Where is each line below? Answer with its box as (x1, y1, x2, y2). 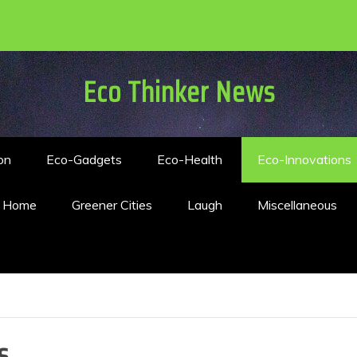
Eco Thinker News (82, 69, 275, 115)
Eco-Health (157, 151, 222, 167)
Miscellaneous (257, 197, 337, 213)
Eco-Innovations (257, 151, 351, 167)
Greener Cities (72, 197, 152, 213)
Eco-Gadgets (46, 151, 122, 167)
